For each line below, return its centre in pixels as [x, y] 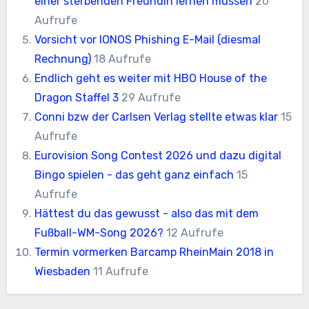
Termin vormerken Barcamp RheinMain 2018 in [154, 252]
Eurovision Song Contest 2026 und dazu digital [158, 156]
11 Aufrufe [121, 272]
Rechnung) [63, 59]
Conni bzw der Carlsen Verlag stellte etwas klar [157, 117]
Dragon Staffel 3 [77, 98]
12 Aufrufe [195, 233]
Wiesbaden [63, 272]
